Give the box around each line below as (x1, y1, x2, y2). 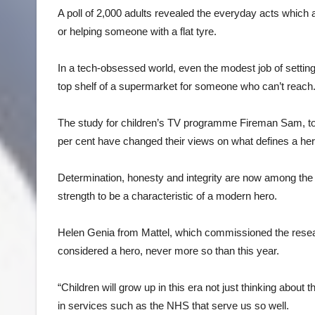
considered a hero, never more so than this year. (58, 244, 279, 257)
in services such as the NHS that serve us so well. (58, 299, 289, 311)
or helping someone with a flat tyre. (58, 25, 217, 37)
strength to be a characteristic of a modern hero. (58, 189, 277, 202)
